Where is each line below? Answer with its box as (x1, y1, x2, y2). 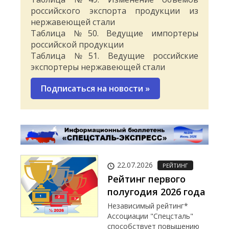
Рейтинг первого (107, 173, 186, 186)
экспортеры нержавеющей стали (31, 61, 165, 73)
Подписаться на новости (41, 83, 145, 95)
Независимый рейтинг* (107, 201, 188, 211)
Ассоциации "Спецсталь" (107, 211, 193, 221)
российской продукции (31, 39, 124, 51)
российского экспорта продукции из (31, 5, 198, 17)
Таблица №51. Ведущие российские (31, 50, 198, 62)
